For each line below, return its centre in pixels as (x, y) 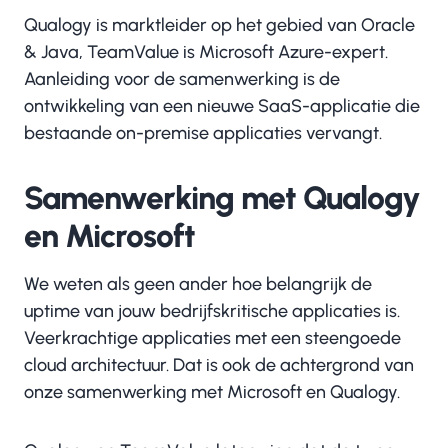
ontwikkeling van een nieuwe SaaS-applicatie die (222, 106)
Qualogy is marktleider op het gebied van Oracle (219, 25)
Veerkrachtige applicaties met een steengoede (212, 338)
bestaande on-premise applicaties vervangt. (203, 133)
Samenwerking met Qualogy (222, 198)
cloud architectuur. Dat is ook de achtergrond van (219, 365)
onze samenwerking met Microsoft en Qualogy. (212, 392)
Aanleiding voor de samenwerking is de (182, 79)
